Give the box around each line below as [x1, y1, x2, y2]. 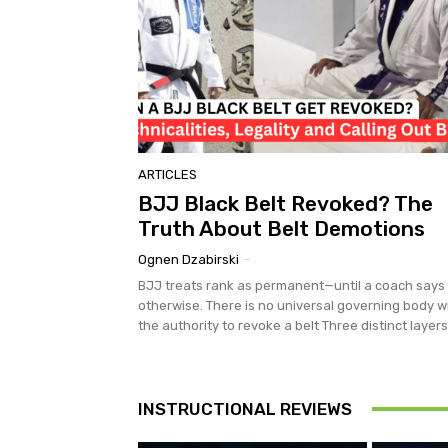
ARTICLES [138, 166, 197, 182]
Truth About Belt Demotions [138, 215, 425, 241]
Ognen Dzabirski [138, 251, 239, 267]
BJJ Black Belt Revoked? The [138, 190, 433, 216]
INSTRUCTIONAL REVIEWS [138, 398, 352, 419]
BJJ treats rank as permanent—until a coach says [138, 277, 445, 293]
